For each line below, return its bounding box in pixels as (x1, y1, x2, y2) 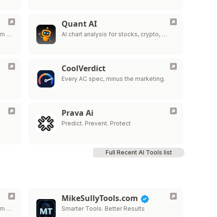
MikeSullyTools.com (61, 193, 140, 203)
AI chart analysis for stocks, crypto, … (61, 31, 167, 38)
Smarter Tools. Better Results (61, 205, 145, 212)
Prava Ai (61, 108, 93, 118)
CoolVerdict (61, 63, 106, 74)
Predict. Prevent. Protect (61, 120, 131, 127)
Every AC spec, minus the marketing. (61, 75, 165, 82)
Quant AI (61, 18, 97, 29)
